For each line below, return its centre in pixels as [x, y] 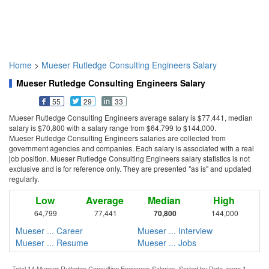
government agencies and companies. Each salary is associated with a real [131, 148]
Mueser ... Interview [175, 231]
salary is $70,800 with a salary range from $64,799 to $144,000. [113, 128]
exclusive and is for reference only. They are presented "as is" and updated [130, 169]
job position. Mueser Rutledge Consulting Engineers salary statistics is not [129, 159]
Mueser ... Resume [52, 243]
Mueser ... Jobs [167, 243]
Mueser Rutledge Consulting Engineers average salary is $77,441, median [131, 118]
